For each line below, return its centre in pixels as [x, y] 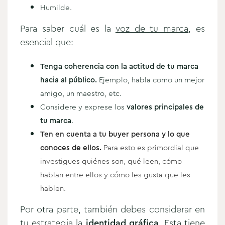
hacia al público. [69, 80]
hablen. [53, 188]
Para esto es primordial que [150, 147]
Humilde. [56, 7]
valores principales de [165, 107]
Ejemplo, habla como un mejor [151, 80]
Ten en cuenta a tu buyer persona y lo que [115, 134]
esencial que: [47, 42]
